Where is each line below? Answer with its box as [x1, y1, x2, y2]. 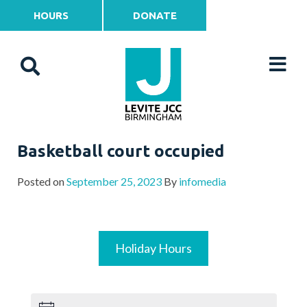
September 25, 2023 [66, 175, 162, 188]
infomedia [179, 175, 226, 188]
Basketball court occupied [17, 142, 224, 160]
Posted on [17, 175, 66, 188]
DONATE [132, 10, 177, 21]
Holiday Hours [115, 241, 192, 256]
